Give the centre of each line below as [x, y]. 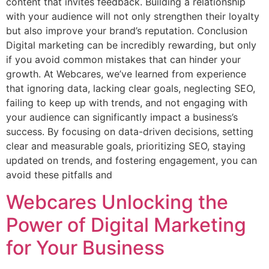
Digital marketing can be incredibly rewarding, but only [131, 45]
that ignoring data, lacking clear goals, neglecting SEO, [131, 89]
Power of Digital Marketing [126, 225]
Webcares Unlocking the [117, 202]
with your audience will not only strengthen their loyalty [133, 17]
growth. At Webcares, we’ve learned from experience [126, 74]
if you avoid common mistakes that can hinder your [123, 60]
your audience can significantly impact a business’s [122, 117]
